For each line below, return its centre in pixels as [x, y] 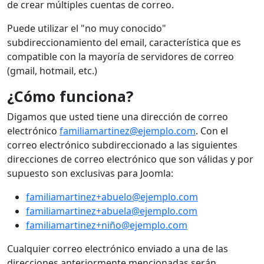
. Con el [212, 131]
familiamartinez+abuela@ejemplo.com [112, 211]
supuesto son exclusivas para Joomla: [90, 173]
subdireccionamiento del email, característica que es [124, 42]
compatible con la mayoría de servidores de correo [121, 56]
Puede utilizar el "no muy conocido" [87, 28]
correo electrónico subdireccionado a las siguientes [122, 145]
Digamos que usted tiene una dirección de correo [118, 116]
